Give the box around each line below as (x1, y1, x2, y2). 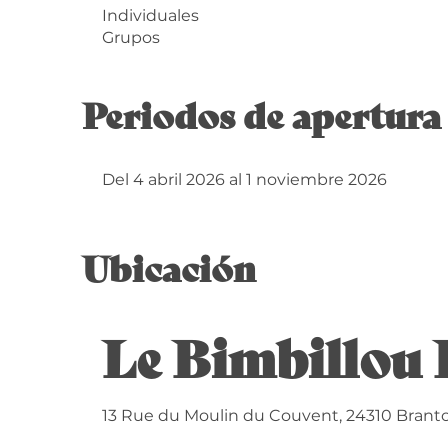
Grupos (102, 27, 161, 47)
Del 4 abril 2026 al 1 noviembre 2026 (102, 169, 388, 189)
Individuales (102, 5, 200, 25)
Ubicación (82, 240, 256, 292)
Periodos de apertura (82, 87, 442, 139)
